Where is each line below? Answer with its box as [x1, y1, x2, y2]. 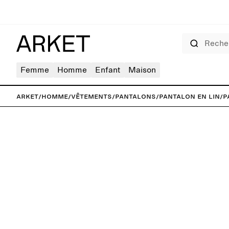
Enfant [95, 66, 120, 74]
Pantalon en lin [159, 92, 220, 100]
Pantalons [115, 92, 156, 100]
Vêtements [71, 92, 112, 100]
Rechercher [181, 34, 210, 39]
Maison [128, 66, 156, 74]
